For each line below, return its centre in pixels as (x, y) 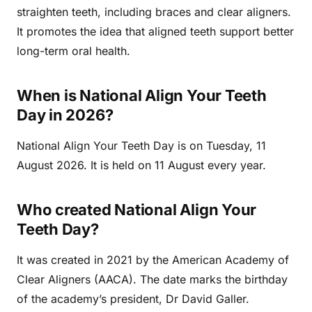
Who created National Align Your (137, 210)
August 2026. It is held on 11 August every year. (141, 165)
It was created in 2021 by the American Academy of (153, 260)
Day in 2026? (65, 115)
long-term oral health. (73, 51)
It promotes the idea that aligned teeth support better (155, 31)
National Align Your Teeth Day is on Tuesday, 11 (141, 146)
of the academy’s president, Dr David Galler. (133, 299)
